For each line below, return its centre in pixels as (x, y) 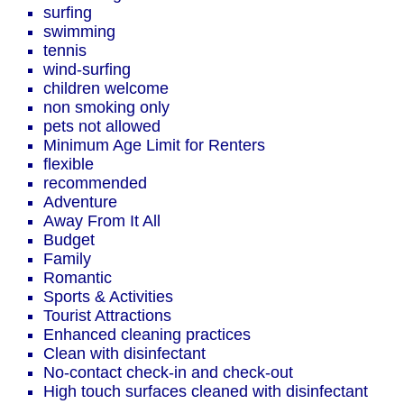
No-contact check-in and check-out (168, 373)
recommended (95, 184)
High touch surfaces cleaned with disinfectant (206, 392)
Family (67, 259)
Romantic (78, 278)
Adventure (80, 202)
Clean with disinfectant (124, 354)
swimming (79, 32)
